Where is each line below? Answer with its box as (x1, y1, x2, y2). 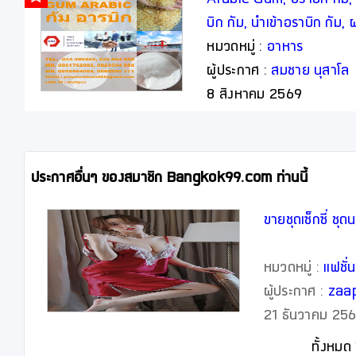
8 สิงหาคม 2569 (269, 87, 303, 103)
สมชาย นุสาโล (271, 64, 350, 79)
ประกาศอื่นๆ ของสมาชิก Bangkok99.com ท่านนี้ (31, 171, 308, 187)
